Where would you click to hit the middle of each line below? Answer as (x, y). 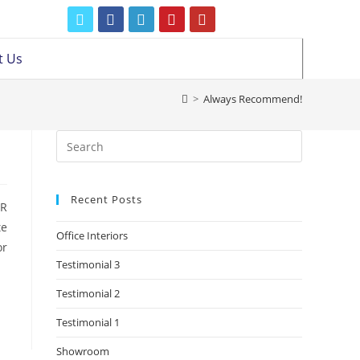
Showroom (83, 351)
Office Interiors (92, 235)
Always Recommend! (253, 99)
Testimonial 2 (88, 293)
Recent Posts (106, 199)
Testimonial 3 (88, 264)
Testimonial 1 (88, 322)
